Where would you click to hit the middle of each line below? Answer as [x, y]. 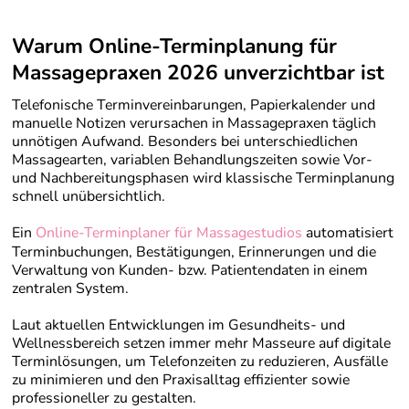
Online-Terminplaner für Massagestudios [168, 233]
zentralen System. [70, 289]
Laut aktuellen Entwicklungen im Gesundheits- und [178, 325]
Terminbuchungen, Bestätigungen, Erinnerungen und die [194, 252]
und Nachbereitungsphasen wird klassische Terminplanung [203, 178]
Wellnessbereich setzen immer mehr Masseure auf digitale [201, 344]
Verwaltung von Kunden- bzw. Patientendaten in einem [189, 271]
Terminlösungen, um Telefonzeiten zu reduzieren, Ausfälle [199, 362]
